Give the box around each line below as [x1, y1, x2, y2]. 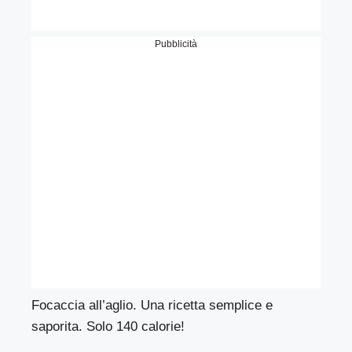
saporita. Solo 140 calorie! [31, 318, 185, 334]
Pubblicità [155, 38, 197, 49]
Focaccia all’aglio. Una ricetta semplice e [31, 297, 273, 313]
